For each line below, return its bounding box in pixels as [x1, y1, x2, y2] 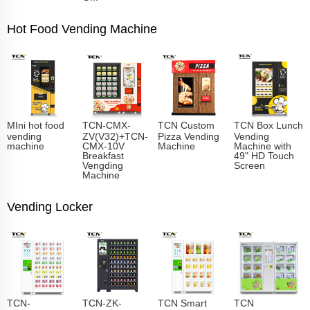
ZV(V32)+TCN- [82, 130, 149, 140]
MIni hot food [7, 119, 65, 131]
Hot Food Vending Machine [7, 21, 157, 36]
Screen [233, 159, 265, 170]
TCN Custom [158, 119, 215, 131]
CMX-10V [82, 140, 125, 150]
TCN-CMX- [82, 119, 131, 131]
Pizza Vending [158, 130, 220, 140]
